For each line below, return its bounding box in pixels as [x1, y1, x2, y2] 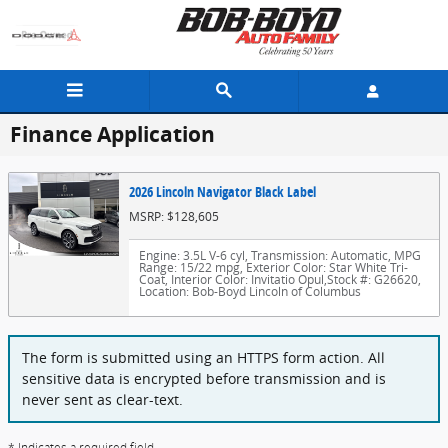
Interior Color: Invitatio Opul [168, 271, 324, 288]
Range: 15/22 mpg [139, 259, 240, 276]
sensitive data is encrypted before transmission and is [22, 369, 386, 389]
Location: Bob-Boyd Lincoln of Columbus [139, 283, 361, 300]
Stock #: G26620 [327, 271, 418, 288]
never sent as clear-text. [22, 390, 183, 410]
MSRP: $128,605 [129, 208, 219, 225]
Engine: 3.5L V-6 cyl [139, 247, 245, 264]
